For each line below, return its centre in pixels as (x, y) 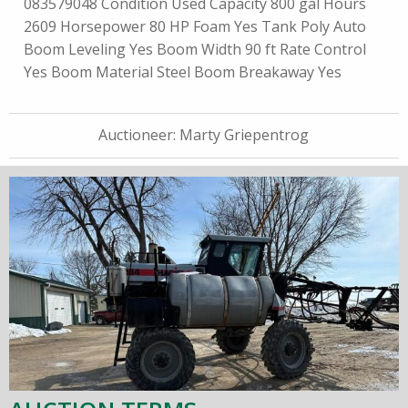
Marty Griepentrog (245, 135)
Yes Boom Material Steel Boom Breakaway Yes (183, 72)
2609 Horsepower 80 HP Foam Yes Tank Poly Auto (195, 27)
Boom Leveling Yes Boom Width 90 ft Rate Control (195, 50)
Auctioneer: (139, 135)
